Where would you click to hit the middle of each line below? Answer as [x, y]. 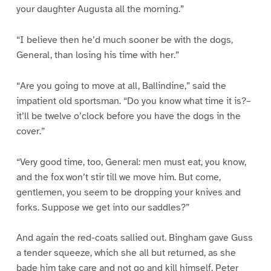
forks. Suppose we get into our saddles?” [103, 207]
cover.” [30, 131]
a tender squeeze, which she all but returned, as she [126, 253]
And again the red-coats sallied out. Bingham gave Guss [134, 238]
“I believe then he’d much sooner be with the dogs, [124, 40]
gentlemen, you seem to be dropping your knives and [128, 192]
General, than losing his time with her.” [97, 55]
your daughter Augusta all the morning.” [100, 9]
